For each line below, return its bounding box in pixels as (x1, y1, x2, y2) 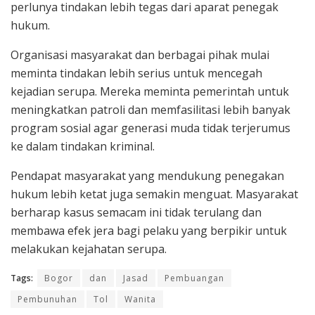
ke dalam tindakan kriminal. (11, 139, 155, 155)
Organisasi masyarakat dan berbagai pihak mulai (11, 47, 269, 63)
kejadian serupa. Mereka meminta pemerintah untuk (11, 84, 289, 100)
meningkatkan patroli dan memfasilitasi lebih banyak (11, 102, 290, 118)
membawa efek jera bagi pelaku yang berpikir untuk (11, 223, 287, 239)
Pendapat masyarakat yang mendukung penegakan (11, 168, 284, 184)
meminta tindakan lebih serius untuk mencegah (11, 65, 262, 82)
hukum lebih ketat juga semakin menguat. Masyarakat (11, 186, 298, 202)
